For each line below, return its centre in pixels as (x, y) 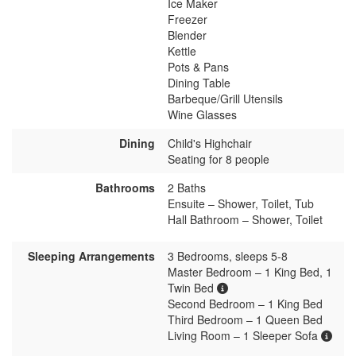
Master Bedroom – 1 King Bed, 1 (250, 271)
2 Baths (187, 187)
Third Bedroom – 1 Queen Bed (245, 319)
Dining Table (199, 82)
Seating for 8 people (219, 159)
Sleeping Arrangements (91, 255)
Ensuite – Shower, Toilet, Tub (241, 203)
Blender (187, 35)
